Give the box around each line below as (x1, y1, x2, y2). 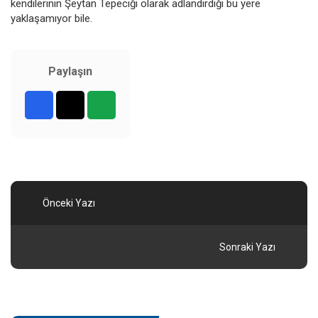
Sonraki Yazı (219, 241, 275, 253)
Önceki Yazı (43, 197, 95, 209)
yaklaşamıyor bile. (11, 11, 92, 25)
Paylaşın (48, 64, 92, 78)
